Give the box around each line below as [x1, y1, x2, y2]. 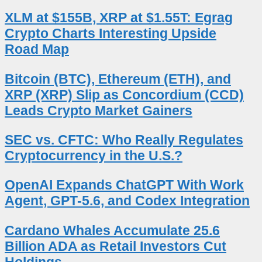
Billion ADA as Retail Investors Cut [5, 238, 226, 254]
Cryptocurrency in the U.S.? [5, 147, 182, 163]
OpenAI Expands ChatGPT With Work [5, 177, 244, 193]
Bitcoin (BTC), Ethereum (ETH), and [5, 71, 231, 87]
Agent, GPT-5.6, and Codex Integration [5, 193, 250, 209]
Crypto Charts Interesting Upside [5, 26, 216, 42]
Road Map [5, 42, 69, 57]
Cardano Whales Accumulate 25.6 [5, 222, 220, 238]
